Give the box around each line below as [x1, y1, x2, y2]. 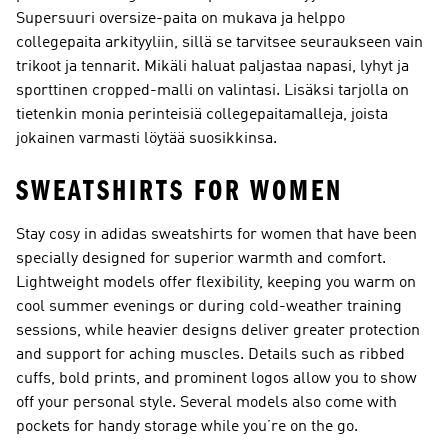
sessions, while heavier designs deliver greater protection [16, 323, 420, 339]
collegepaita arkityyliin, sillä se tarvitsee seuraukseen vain [16, 35, 423, 51]
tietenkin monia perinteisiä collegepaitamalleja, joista [16, 107, 388, 123]
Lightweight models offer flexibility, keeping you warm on [16, 275, 416, 291]
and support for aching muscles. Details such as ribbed [16, 347, 405, 363]
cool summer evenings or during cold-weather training [16, 299, 402, 315]
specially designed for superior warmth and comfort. [16, 251, 386, 267]
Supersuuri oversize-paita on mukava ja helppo [16, 11, 345, 27]
